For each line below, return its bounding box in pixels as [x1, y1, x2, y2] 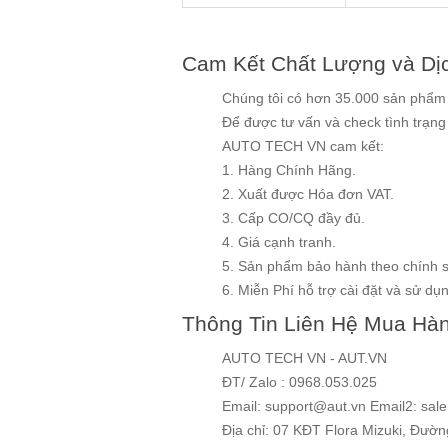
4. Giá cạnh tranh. [222, 234, 336, 251]
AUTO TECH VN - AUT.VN [222, 350, 391, 367]
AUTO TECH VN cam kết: [222, 138, 384, 155]
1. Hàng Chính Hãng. [222, 162, 356, 179]
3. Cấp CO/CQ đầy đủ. [222, 210, 365, 227]
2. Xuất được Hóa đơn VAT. [222, 186, 394, 203]
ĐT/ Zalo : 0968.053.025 [222, 374, 377, 391]
